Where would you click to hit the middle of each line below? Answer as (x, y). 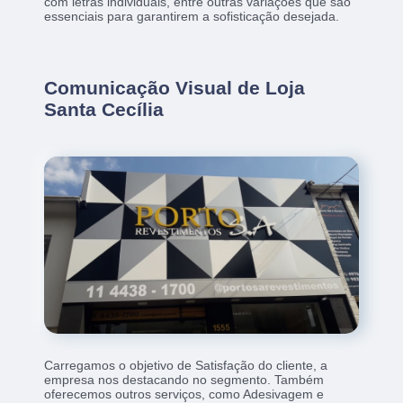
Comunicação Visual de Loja (175, 88)
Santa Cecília (104, 110)
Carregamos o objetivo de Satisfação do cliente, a (186, 366)
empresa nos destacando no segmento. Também (184, 380)
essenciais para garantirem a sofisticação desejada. (192, 17)
